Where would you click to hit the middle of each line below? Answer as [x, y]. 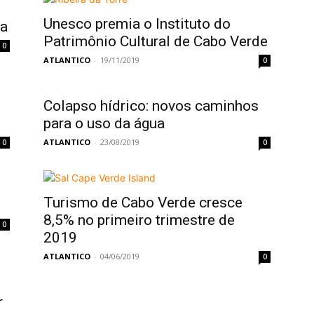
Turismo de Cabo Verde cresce [143, 203]
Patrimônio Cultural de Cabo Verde [156, 41]
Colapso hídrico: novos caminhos [151, 106]
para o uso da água [104, 123]
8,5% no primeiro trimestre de [139, 220]
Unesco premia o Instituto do [137, 24]
